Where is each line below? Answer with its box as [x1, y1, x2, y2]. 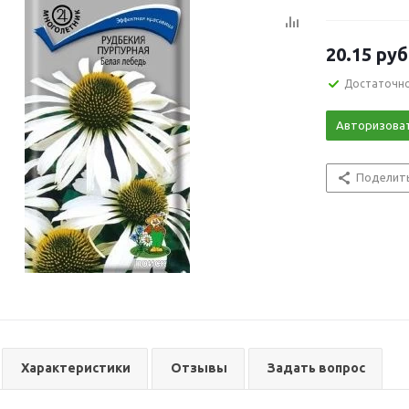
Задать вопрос [267, 361, 365, 375]
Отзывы [171, 361, 227, 375]
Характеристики [21, 361, 131, 375]
